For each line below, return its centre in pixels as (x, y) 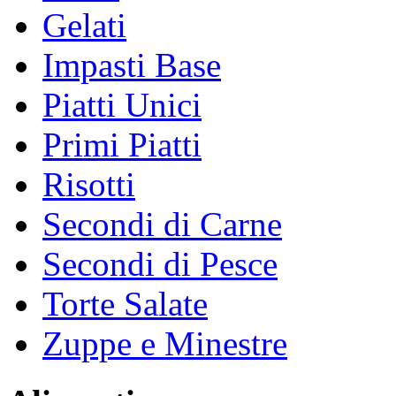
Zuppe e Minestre (165, 343)
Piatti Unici (122, 104)
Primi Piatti (122, 144)
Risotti (89, 184)
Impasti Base (132, 65)
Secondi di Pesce (160, 263)
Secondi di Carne (162, 224)
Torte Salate (125, 303)
